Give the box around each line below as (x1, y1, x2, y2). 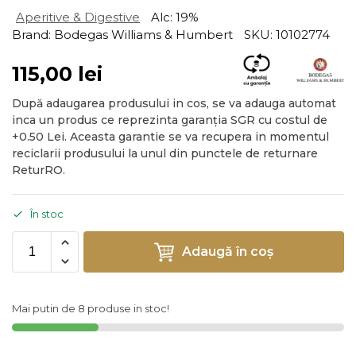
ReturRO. (12, 163, 65, 178)
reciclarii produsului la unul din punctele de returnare (12, 146, 318, 161)
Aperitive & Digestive (16, 10, 140, 25)
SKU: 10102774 (244, 27, 330, 43)
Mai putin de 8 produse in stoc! (12, 301, 169, 315)
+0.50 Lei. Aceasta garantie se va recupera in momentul (12, 130, 329, 145)
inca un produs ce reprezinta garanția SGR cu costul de (12, 113, 327, 128)
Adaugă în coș (182, 243, 273, 259)
